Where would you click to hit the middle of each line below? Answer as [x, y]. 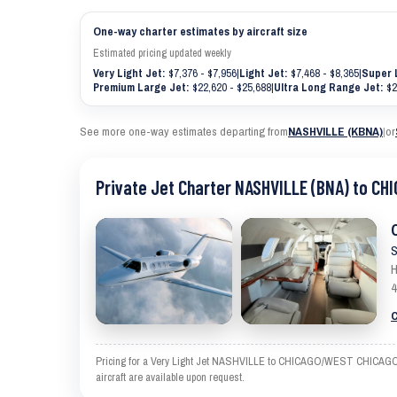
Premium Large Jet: [141, 87]
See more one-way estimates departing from [184, 131]
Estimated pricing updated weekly [162, 53]
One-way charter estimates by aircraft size [200, 31]
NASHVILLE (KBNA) [335, 131]
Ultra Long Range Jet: [329, 87]
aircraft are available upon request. [170, 377]
